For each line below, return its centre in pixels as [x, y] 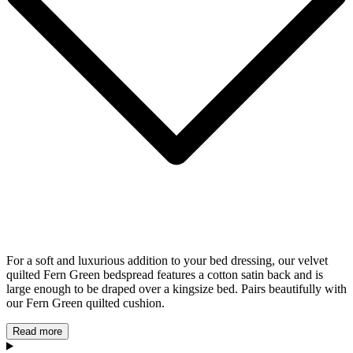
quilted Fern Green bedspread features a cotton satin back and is [165, 274]
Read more [37, 331]
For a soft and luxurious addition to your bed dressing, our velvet [167, 260]
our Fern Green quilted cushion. [85, 303]
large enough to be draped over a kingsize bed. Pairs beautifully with [176, 288]
